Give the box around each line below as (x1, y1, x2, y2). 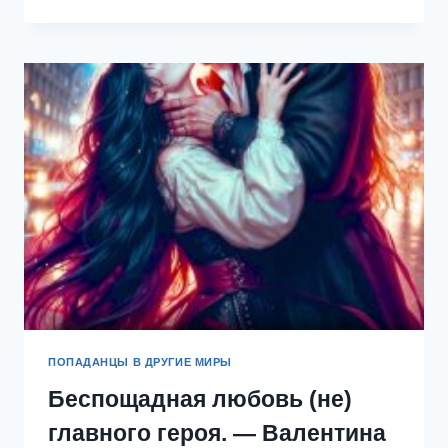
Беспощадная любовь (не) (48, 386, 352, 413)
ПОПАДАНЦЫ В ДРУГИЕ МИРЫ (48, 355, 232, 368)
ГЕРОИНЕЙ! (154, 16, 236, 32)
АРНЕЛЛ (154, 76, 213, 92)
